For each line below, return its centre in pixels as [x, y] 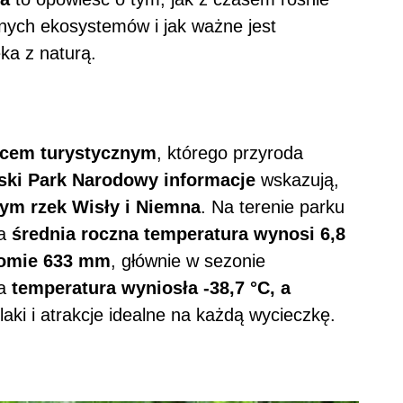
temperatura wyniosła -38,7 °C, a [151, 288]
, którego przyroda [230, 153]
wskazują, [297, 180]
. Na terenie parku [273, 207]
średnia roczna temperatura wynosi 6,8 [179, 234]
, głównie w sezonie [188, 261]
